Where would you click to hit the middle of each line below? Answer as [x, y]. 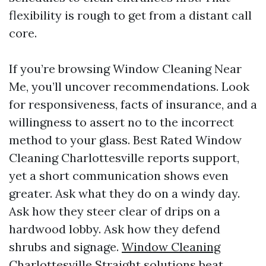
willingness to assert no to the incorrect [121, 122]
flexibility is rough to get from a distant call [130, 15]
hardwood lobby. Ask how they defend [115, 229]
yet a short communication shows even [119, 175]
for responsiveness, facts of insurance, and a [133, 104]
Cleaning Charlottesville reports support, [124, 158]
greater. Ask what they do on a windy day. [124, 193]
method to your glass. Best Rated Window [125, 140]
